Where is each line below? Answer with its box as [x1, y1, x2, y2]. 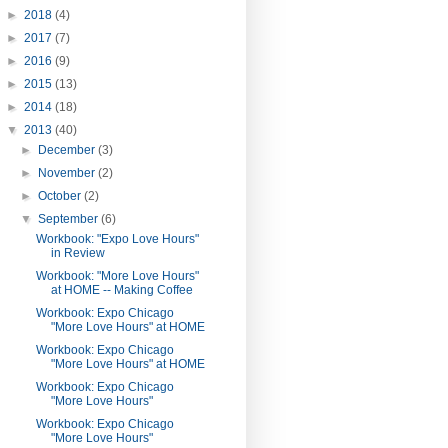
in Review [50, 246, 105, 261]
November [38, 166, 99, 181]
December [38, 143, 99, 158]
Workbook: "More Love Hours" [35, 269, 199, 284]
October [38, 189, 85, 204]
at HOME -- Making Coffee [50, 283, 193, 298]
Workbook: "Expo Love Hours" [35, 232, 199, 247]
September [38, 212, 102, 227]
